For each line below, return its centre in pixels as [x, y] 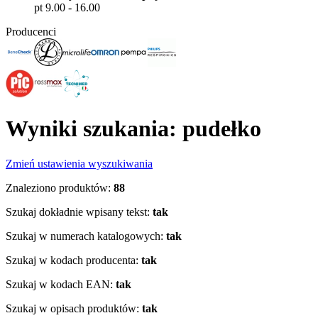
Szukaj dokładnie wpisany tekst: [78, 212]
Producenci [31, 32]
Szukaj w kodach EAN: [59, 284]
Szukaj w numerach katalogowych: [84, 236]
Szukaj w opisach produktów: [72, 308]
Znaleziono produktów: [58, 187]
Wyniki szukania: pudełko [133, 129]
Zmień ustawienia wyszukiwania [79, 163]
